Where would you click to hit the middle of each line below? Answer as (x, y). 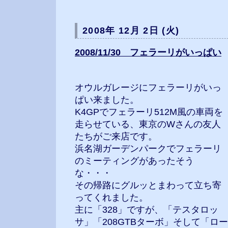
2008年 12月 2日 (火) (131, 31)
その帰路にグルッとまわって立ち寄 (148, 185)
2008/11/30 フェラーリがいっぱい (148, 52)
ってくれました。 (111, 197)
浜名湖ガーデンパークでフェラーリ (148, 149)
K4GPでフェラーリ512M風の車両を (149, 112)
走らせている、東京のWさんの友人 (148, 124)
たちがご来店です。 (116, 136)
